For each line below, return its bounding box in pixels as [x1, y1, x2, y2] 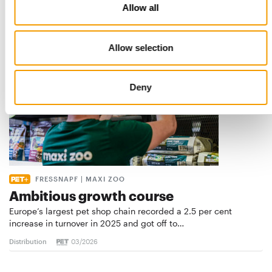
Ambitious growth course [9, 188, 174, 204]
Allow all [122, 2, 159, 13]
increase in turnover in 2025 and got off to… [9, 218, 184, 229]
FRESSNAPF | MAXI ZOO [35, 175, 125, 183]
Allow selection [108, 42, 173, 53]
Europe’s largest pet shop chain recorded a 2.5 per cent [9, 206, 232, 217]
